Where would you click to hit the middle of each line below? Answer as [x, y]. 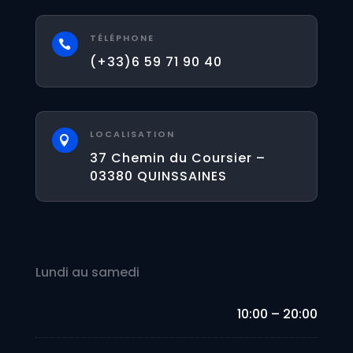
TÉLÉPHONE [122, 37]
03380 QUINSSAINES [158, 176]
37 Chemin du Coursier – [177, 158]
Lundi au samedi [87, 272]
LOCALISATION [132, 134]
